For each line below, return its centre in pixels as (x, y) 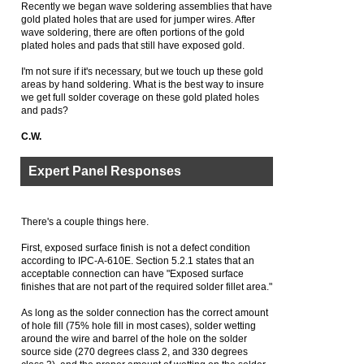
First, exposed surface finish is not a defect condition (136, 248)
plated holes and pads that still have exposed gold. (133, 45)
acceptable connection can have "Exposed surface (132, 274)
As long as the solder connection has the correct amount (145, 313)
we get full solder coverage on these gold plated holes (140, 97)
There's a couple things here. (85, 222)
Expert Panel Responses (105, 171)
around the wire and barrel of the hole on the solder (134, 339)
